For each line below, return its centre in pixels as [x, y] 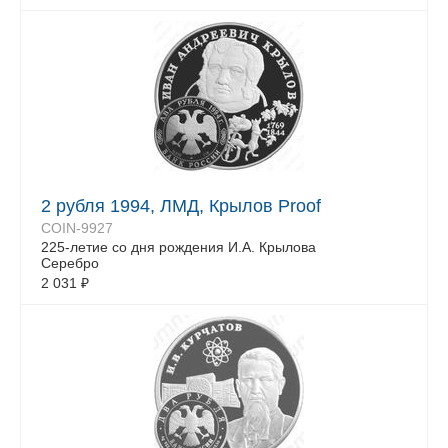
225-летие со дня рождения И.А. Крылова [178, 247]
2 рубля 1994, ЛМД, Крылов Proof [181, 206]
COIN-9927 [77, 228]
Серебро [70, 263]
